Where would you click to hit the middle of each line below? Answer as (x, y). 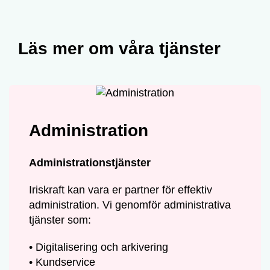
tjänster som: (60, 220)
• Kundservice (62, 262)
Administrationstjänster (90, 163)
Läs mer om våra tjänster (119, 49)
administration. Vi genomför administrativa (130, 205)
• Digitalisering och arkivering (99, 247)
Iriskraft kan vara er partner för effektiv (121, 190)
